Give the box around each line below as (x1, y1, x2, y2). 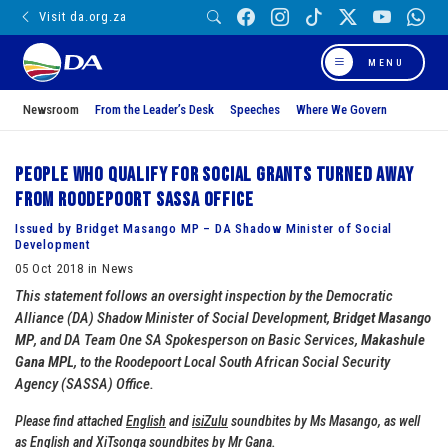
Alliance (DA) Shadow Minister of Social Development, (15, 308, 333, 327)
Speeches (230, 101, 280, 117)
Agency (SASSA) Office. (15, 374, 154, 393)
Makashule (361, 330, 425, 349)
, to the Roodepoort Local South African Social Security (74, 352, 390, 371)
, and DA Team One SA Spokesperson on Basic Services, (34, 330, 361, 349)
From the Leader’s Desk (95, 101, 214, 117)
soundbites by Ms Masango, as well (228, 412, 420, 429)
